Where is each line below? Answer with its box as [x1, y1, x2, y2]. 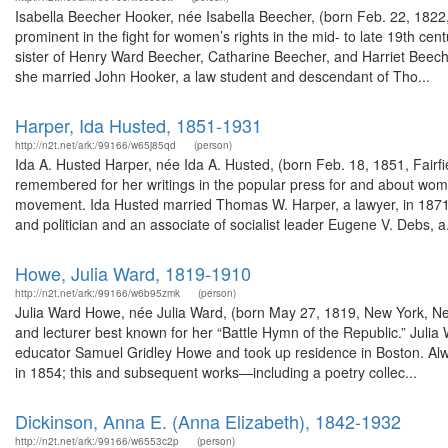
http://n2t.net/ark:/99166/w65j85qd [15, 138, 176, 152]
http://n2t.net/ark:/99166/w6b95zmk [15, 286, 180, 300]
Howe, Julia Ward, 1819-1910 [15, 260, 251, 286]
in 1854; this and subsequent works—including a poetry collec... [15, 362, 417, 382]
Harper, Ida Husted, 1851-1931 [15, 112, 262, 138]
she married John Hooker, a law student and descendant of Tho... [15, 66, 430, 86]
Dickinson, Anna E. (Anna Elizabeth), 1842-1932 [15, 408, 401, 434]
